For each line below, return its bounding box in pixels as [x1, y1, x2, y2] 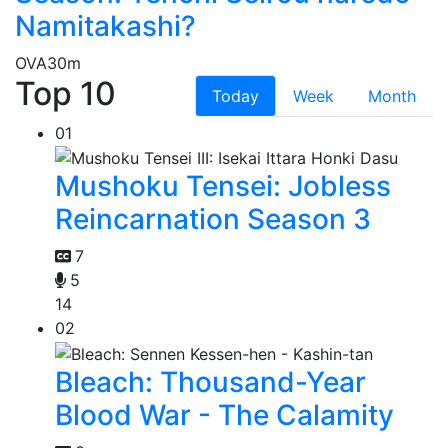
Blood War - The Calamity [55, 397, 394, 432]
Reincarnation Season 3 [55, 202, 371, 237]
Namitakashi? [15, 8, 196, 43]
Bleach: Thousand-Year [55, 364, 366, 399]
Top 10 [15, 73, 116, 113]
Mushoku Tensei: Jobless [55, 169, 391, 204]
